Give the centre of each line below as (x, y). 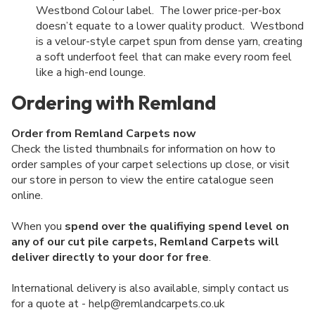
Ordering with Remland (114, 103)
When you (38, 227)
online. (28, 196)
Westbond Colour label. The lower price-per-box (158, 11)
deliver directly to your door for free (110, 258)
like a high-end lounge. (92, 73)
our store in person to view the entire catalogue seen (142, 180)
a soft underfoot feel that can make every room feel (164, 57)
